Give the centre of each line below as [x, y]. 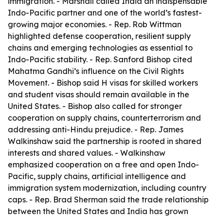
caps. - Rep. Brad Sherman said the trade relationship [108, 200]
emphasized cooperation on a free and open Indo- [103, 164]
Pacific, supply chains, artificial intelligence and [97, 176]
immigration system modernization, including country [107, 188]
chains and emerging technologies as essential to [100, 48]
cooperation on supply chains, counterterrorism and [104, 118]
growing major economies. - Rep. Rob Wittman [95, 24]
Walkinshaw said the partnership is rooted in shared [105, 141]
